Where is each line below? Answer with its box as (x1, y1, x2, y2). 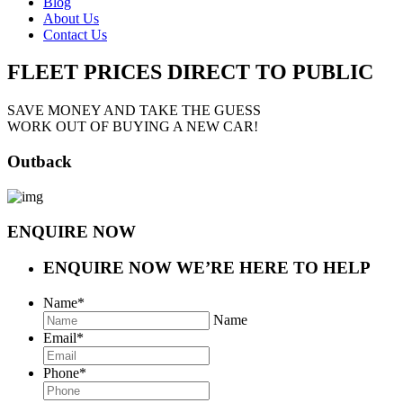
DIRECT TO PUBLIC (167, 60, 373, 85)
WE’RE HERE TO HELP (176, 258, 371, 278)
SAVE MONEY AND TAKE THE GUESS (7, 103, 261, 119)
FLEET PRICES (7, 60, 162, 85)
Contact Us (43, 26, 107, 42)
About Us (43, 10, 99, 26)
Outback (7, 152, 72, 172)
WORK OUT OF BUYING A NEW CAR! (7, 119, 258, 135)
